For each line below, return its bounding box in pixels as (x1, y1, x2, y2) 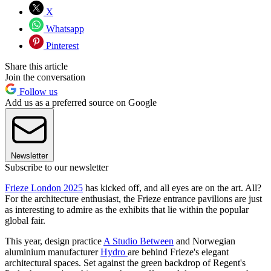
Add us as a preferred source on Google (5, 97, 157, 108)
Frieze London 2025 (5, 183, 83, 194)
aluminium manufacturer (5, 247, 100, 258)
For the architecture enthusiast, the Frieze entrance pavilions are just (5, 194, 262, 204)
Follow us (17, 87, 57, 97)
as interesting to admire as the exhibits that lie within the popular (5, 204, 249, 215)
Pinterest (44, 41, 79, 51)
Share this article (5, 61, 68, 72)
